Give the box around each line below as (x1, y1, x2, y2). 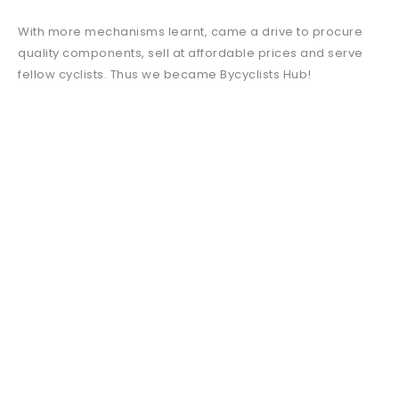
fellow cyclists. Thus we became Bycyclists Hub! (18, 66, 312, 83)
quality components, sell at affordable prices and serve (18, 45, 363, 61)
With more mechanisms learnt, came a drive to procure (18, 23, 362, 40)
